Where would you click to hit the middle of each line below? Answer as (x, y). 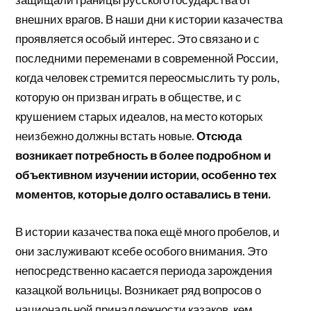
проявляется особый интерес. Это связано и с (138, 39)
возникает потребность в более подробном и (143, 155)
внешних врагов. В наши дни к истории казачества (149, 19)
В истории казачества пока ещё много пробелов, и (148, 231)
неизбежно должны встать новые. (106, 136)
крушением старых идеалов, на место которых (140, 117)
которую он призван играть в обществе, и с (129, 97)
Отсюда (219, 136)
